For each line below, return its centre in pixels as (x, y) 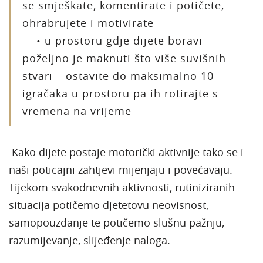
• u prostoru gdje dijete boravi (112, 40)
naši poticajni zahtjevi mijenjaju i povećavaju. (121, 169)
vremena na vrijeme (77, 111)
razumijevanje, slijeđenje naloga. (90, 240)
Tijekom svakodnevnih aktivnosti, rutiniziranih (122, 187)
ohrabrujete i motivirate (88, 23)
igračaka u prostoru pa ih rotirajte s (120, 93)
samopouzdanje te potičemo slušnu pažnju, (117, 222)
